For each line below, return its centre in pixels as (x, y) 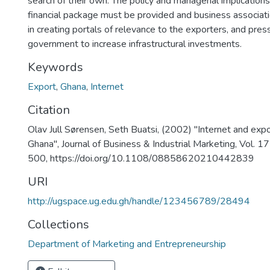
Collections (58, 224)
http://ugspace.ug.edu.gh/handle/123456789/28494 (139, 201)
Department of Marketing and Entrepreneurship (127, 244)
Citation (49, 110)
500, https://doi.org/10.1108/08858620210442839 (141, 159)
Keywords (55, 67)
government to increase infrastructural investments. (135, 44)
